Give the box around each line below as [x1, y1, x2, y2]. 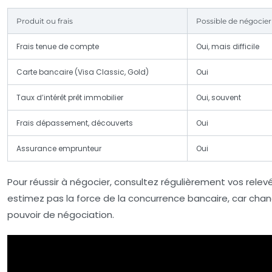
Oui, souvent [196, 92, 241, 103]
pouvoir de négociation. [7, 208, 114, 221]
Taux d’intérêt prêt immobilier [16, 92, 123, 103]
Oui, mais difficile [196, 41, 259, 52]
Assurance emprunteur [16, 143, 101, 154]
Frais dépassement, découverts [16, 117, 133, 128]
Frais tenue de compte [16, 41, 99, 52]
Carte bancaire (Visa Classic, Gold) [16, 66, 149, 77]
